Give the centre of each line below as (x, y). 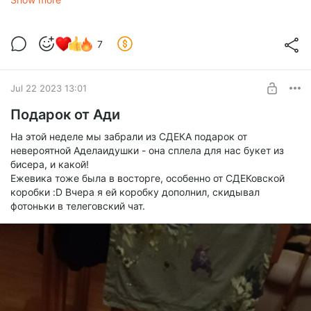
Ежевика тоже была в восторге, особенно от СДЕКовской (148, 178)
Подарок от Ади (65, 115)
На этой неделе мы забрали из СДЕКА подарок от (129, 137)
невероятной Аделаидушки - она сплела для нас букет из (147, 151)
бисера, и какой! (51, 165)
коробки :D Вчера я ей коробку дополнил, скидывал (135, 192)
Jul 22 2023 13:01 (49, 88)
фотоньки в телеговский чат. (78, 206)
